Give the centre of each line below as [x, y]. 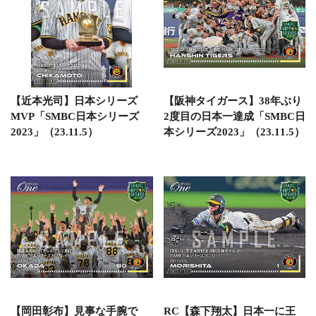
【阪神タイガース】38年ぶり [232, 101]
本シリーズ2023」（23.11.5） [234, 132]
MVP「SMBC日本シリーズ [75, 116]
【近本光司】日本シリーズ [74, 101]
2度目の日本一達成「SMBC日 [234, 116]
